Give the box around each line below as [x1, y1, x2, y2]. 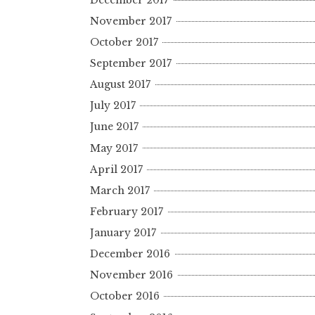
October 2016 [90, 290, 160, 303]
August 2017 [90, 78, 150, 91]
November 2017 [90, 14, 172, 27]
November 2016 [90, 269, 173, 282]
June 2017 [90, 120, 139, 134]
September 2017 [90, 57, 172, 70]
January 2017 [90, 226, 156, 240]
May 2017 [90, 141, 138, 155]
